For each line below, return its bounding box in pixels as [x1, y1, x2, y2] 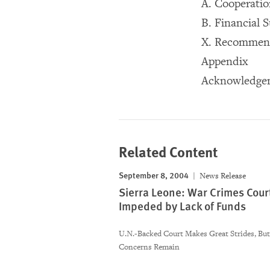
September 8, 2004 [119, 169, 189, 181]
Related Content [119, 141, 218, 162]
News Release [198, 171, 246, 181]
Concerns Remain [119, 242, 180, 252]
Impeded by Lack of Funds [119, 198, 246, 214]
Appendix [201, 54, 248, 69]
